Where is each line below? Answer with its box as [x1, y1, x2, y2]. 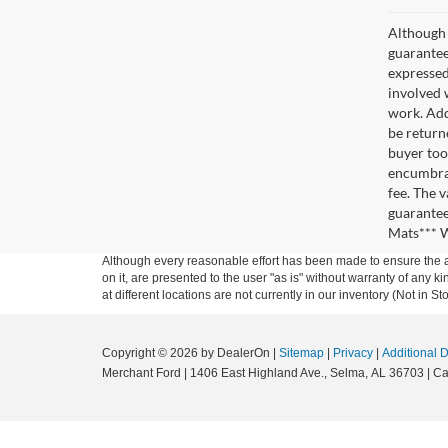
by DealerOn [201, 345, 270, 360]
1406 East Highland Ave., [187, 365, 327, 380]
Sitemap [279, 345, 324, 360]
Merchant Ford [102, 365, 181, 380]
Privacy [333, 345, 373, 360]
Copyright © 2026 [102, 345, 201, 360]
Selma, [327, 365, 368, 380]
